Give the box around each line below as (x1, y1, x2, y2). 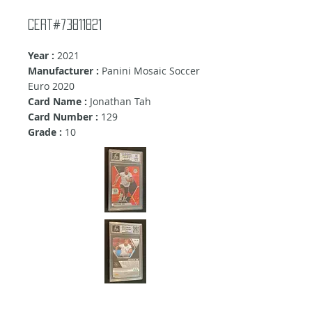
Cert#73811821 (28, 19, 102, 31)
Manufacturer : (28, 64, 99, 78)
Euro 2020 (28, 79, 75, 93)
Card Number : (28, 110, 98, 124)
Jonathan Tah (87, 95, 151, 109)
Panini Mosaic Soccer (99, 64, 200, 78)
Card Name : (28, 95, 87, 109)
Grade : (28, 125, 62, 139)
